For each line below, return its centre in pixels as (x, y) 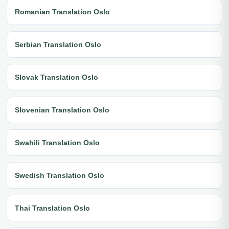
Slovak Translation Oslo (56, 77)
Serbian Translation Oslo (58, 44)
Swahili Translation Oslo (57, 142)
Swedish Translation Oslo (60, 175)
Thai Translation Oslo (52, 208)
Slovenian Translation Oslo (62, 110)
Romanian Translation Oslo (62, 12)
